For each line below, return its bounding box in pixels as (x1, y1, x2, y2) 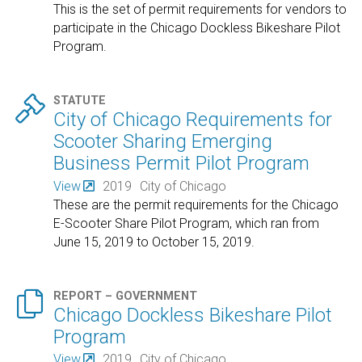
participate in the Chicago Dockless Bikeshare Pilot (53, 20, 341, 36)
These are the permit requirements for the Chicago (53, 196, 339, 213)
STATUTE (53, 94, 107, 108)
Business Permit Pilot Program (53, 152, 310, 175)
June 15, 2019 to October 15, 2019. (53, 234, 255, 250)
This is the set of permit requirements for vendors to (53, 2, 347, 18)
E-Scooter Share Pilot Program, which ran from (53, 215, 320, 231)
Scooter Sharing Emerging (53, 130, 273, 154)
